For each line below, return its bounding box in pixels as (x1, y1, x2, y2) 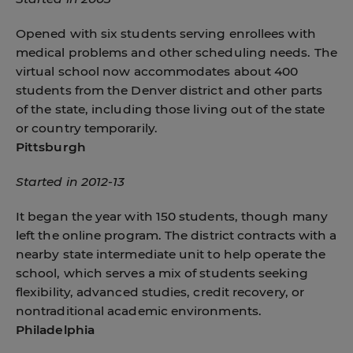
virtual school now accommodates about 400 (16, 64, 299, 79)
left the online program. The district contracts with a (16, 228, 337, 243)
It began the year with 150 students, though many (16, 209, 328, 224)
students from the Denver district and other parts (16, 83, 322, 98)
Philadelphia (16, 322, 95, 337)
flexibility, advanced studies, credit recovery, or (16, 284, 304, 299)
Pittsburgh (16, 139, 86, 154)
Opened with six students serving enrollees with (16, 26, 316, 41)
